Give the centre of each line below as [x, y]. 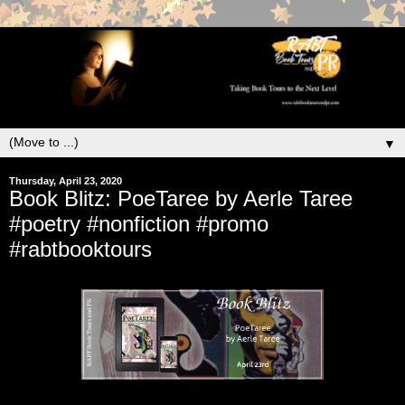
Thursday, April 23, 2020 [66, 180]
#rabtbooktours [80, 249]
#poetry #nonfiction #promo [139, 223]
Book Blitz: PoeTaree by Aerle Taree [181, 198]
